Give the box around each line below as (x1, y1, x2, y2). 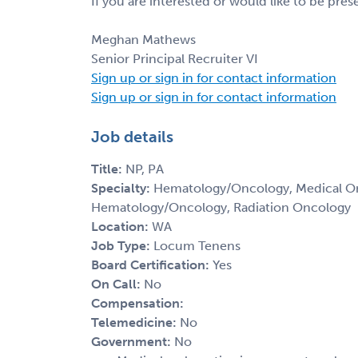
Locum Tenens (153, 237, 241, 253)
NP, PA (125, 161, 164, 177)
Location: (91, 218, 152, 234)
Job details (91, 126, 173, 146)
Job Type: (91, 237, 153, 253)
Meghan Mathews (91, 31, 196, 47)
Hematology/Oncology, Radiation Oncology (91, 199, 351, 215)
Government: (91, 333, 174, 349)
